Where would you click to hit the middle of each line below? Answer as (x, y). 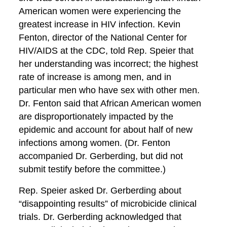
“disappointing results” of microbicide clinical (108, 204)
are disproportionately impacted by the (96, 117)
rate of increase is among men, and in (95, 77)
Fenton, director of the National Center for (103, 37)
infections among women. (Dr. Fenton (95, 143)
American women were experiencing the (100, 11)
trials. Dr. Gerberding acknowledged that (100, 217)
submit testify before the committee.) (92, 169)
